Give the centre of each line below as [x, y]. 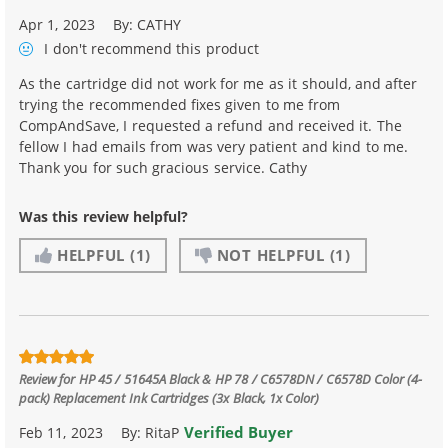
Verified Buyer [238, 431]
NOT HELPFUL [270, 255]
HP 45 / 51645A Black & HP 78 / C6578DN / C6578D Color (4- [250, 378]
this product [215, 49]
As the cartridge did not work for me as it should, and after [218, 84]
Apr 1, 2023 [57, 24]
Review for [49, 378]
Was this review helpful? [104, 217]
